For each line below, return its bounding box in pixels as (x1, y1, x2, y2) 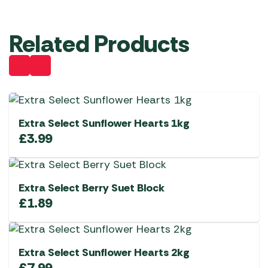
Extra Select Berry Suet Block (19, 181, 165, 196)
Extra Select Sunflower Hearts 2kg (19, 245, 190, 260)
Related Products (9, 28, 190, 60)
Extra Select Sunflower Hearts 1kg (19, 116, 190, 131)
